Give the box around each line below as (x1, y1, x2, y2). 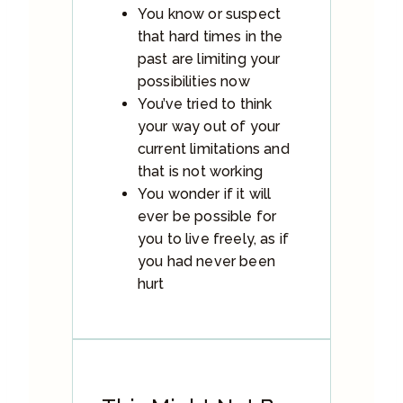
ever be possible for (138, 207, 277, 225)
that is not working (138, 162, 264, 180)
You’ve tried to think (138, 94, 273, 112)
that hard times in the (138, 27, 283, 45)
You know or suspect (138, 4, 282, 22)
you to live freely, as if (138, 229, 290, 247)
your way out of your (138, 117, 281, 135)
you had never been (138, 252, 275, 270)
